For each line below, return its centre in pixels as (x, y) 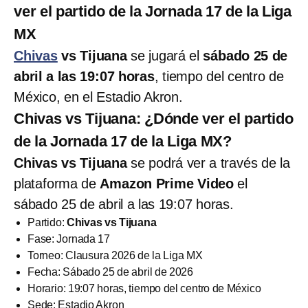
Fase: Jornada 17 (69, 239)
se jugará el (163, 55)
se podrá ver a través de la (208, 163)
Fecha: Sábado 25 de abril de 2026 (110, 272)
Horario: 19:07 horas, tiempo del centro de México (144, 288)
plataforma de (57, 183)
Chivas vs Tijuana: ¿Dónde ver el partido (154, 118)
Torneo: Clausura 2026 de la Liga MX (115, 255)
